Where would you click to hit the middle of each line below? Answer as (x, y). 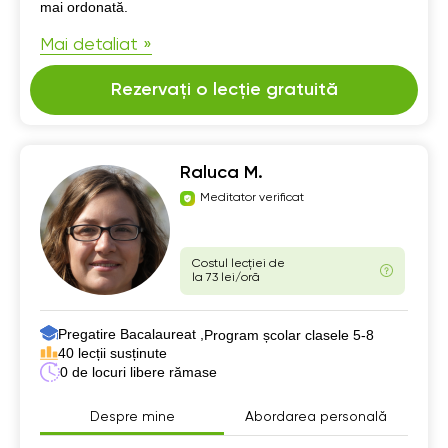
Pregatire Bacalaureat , (131, 333)
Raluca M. (221, 172)
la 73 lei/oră (226, 277)
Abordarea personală (316, 416)
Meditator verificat (252, 198)
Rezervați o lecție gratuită (224, 89)
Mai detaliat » (96, 44)
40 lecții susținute (112, 352)
